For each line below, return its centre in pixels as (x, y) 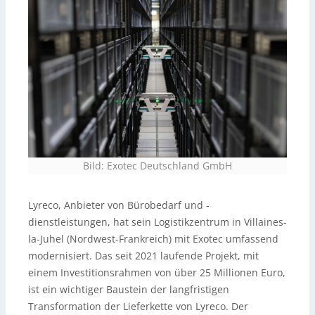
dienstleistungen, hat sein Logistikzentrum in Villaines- (157, 221)
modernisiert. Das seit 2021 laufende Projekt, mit (143, 255)
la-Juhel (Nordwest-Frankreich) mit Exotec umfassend (153, 238)
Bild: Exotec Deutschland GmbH (157, 165)
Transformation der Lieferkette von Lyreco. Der (138, 306)
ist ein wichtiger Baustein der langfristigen (129, 289)
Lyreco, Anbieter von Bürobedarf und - (119, 205)
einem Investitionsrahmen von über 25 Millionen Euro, (157, 272)
